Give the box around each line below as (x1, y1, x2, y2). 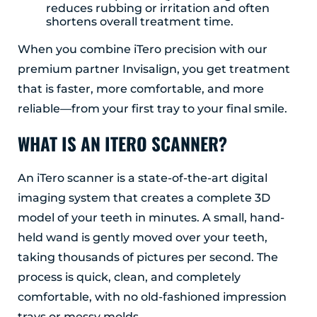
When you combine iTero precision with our (18, 42, 267, 57)
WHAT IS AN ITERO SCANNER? (18, 130, 227, 157)
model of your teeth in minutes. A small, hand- (18, 211, 284, 225)
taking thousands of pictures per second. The (18, 250, 278, 265)
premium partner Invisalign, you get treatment (18, 62, 290, 76)
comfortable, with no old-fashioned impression (18, 290, 287, 304)
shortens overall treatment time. (46, 15, 234, 29)
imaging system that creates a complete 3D (18, 191, 270, 205)
